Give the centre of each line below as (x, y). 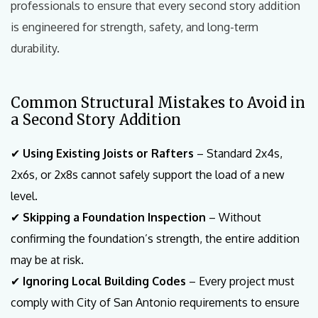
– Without (234, 218)
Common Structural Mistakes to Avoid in (158, 103)
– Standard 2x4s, (238, 154)
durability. (35, 49)
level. (24, 196)
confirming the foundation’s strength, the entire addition (155, 239)
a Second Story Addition (96, 120)
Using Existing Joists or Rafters (108, 154)
